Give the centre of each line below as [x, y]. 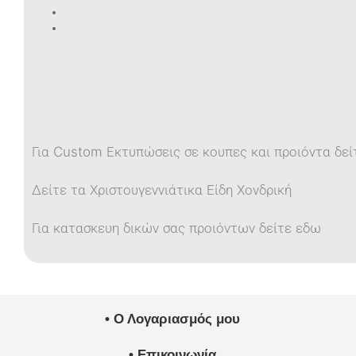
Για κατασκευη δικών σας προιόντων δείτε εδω [176, 228]
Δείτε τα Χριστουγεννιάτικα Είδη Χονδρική [161, 190]
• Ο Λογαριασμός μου [172, 319]
